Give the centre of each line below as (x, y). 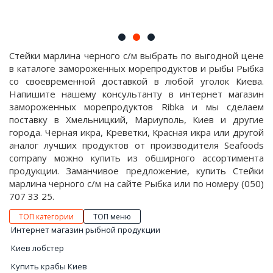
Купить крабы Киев (49, 266)
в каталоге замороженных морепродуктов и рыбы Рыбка (136, 68)
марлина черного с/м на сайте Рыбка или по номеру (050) (136, 183)
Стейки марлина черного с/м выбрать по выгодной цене (136, 55)
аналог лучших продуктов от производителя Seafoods (136, 145)
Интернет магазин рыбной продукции (86, 230)
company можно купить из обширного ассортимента (136, 158)
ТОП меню (112, 217)
